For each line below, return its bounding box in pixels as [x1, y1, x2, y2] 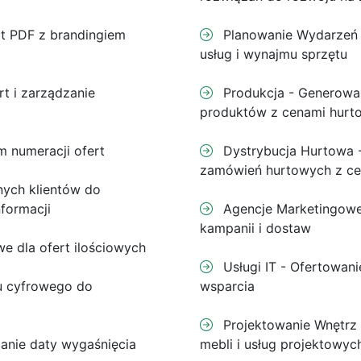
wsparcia [200, 278, 255, 294]
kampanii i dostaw [200, 220, 311, 236]
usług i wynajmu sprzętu [200, 46, 347, 62]
